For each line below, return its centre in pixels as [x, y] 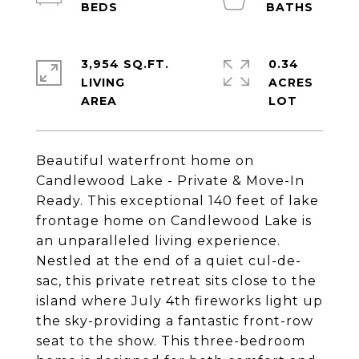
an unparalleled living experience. [158, 241]
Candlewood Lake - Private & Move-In [170, 181]
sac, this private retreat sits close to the [176, 281]
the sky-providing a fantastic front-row [175, 321]
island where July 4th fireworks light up [179, 301]
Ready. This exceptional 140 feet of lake [177, 201]
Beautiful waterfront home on [145, 161]
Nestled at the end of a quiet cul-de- [169, 261]
